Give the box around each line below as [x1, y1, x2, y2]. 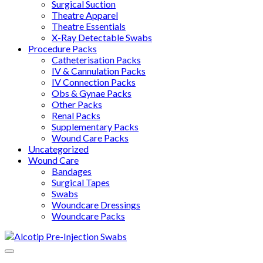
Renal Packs [52, 109, 100, 121]
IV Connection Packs [52, 76, 136, 87]
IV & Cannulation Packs [52, 65, 146, 76]
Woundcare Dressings [52, 198, 140, 210]
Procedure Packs [28, 42, 97, 54]
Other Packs [52, 98, 102, 110]
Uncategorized [28, 143, 89, 154]
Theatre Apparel [52, 9, 118, 21]
